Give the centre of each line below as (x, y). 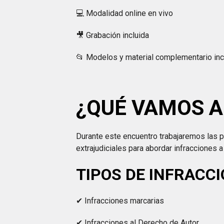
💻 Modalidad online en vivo (125, 13)
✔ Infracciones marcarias (120, 201)
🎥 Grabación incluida (113, 35)
